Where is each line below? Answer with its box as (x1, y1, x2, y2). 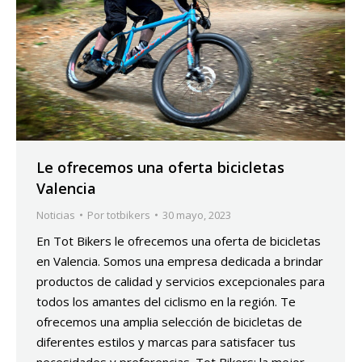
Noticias (36, 207, 75, 222)
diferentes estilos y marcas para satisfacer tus (36, 333, 296, 350)
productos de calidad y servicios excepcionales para (36, 272, 325, 289)
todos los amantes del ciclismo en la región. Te (36, 293, 296, 309)
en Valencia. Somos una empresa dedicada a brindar (36, 252, 323, 269)
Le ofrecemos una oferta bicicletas (36, 157, 284, 177)
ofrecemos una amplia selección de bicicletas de (36, 313, 302, 330)
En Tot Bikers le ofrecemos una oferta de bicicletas (36, 232, 321, 249)
